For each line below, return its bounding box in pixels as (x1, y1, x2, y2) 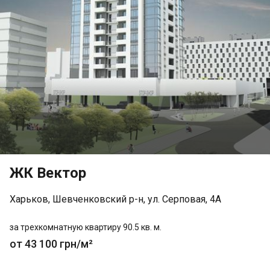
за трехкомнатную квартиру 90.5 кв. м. (10, 222, 162, 232)
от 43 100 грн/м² (10, 237, 93, 250)
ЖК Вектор (10, 165, 86, 181)
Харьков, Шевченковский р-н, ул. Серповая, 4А (10, 193, 221, 205)
